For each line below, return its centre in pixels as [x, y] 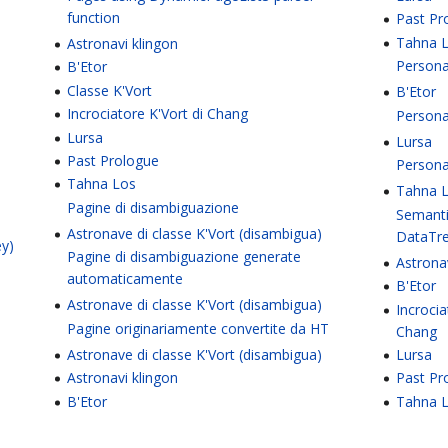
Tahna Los [102, 184]
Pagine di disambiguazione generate [184, 257]
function [94, 17]
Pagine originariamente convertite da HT [198, 328]
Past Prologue [113, 160]
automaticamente [125, 279]
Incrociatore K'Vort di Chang [158, 114]
